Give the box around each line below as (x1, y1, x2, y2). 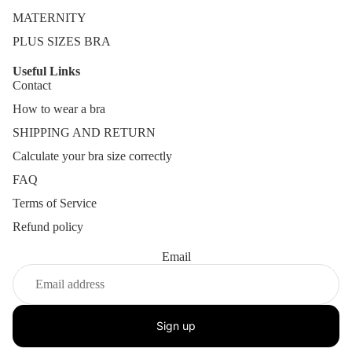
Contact (13, 78, 51, 92)
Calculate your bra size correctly (13, 148, 172, 163)
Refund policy (13, 219, 83, 233)
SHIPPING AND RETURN (13, 125, 156, 139)
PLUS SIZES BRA (13, 34, 111, 48)
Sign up (156, 318, 196, 332)
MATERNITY (13, 10, 86, 24)
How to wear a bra (13, 101, 105, 115)
